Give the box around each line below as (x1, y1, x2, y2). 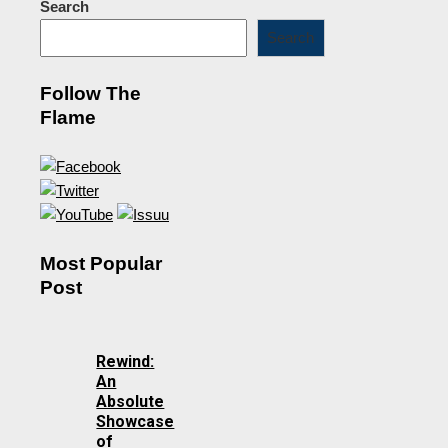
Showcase (96, 412, 175, 432)
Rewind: (96, 352, 155, 372)
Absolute (96, 392, 165, 412)
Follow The (40, 82, 141, 104)
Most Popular (40, 253, 162, 275)
